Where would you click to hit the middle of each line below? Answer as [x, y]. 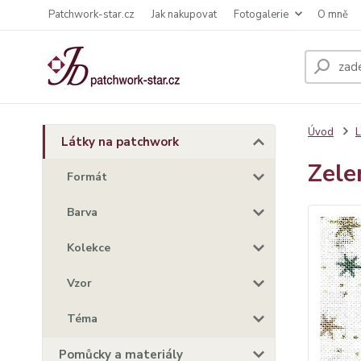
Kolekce [89, 248]
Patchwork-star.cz [91, 15]
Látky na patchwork [120, 142]
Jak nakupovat [184, 15]
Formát [87, 177]
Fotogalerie [261, 15]
